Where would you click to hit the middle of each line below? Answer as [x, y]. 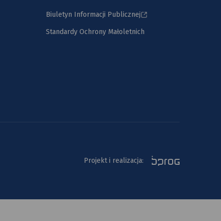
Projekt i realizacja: [115, 160]
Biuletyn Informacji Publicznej [93, 14]
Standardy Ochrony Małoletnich [95, 32]
